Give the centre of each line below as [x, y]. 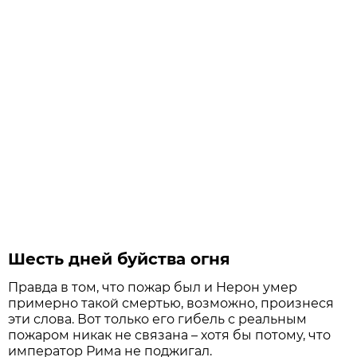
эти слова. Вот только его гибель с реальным [158, 319]
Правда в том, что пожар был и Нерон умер [153, 287]
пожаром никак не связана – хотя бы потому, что [170, 335]
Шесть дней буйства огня [120, 259]
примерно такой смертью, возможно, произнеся [171, 303]
